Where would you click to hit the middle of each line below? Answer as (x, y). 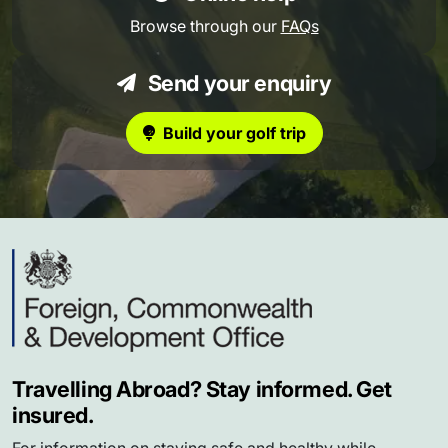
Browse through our (205, 26)
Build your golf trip (234, 133)
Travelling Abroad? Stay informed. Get (202, 389)
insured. (53, 415)
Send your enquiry (237, 83)
